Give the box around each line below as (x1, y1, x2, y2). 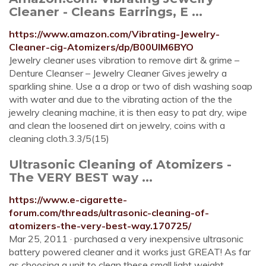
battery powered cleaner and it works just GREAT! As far (9, 246, 251, 258)
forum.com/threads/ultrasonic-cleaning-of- (9, 207, 209, 218)
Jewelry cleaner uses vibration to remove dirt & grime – (9, 54, 239, 66)
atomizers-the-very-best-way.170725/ (9, 220, 191, 232)
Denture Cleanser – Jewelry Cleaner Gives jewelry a (9, 67, 227, 79)
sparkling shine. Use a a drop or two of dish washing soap (9, 80, 252, 92)
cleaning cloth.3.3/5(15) (9, 132, 109, 144)
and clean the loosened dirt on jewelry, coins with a (9, 119, 225, 131)
